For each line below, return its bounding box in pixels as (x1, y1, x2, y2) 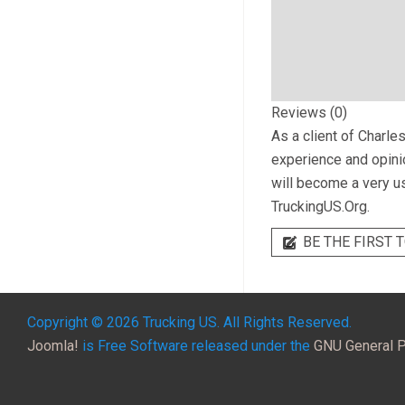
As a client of (270, 127, 358, 145)
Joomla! (27, 337, 79, 354)
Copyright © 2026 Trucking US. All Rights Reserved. (27, 314, 352, 331)
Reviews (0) (270, 104, 347, 121)
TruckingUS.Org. (270, 198, 370, 215)
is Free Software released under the (79, 337, 314, 354)
